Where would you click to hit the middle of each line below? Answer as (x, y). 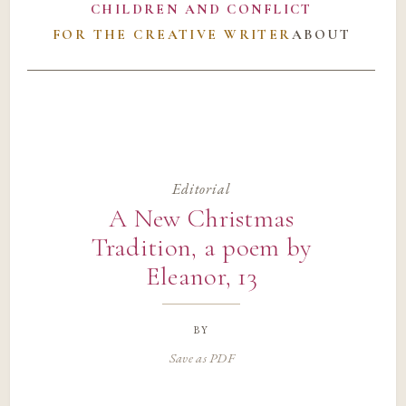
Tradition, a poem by (202, 248)
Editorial (202, 188)
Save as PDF (201, 357)
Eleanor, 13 (201, 277)
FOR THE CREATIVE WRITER (172, 35)
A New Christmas (202, 219)
